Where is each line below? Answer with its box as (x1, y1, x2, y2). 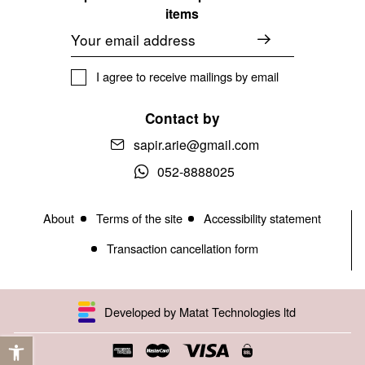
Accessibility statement (204, 209, 322, 226)
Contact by (145, 108, 220, 128)
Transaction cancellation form (106, 239, 258, 257)
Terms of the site (95, 209, 182, 226)
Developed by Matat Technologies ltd (104, 302, 297, 320)
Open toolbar (7, 323, 102, 347)
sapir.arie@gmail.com (133, 134, 259, 154)
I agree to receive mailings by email (96, 68, 279, 86)
